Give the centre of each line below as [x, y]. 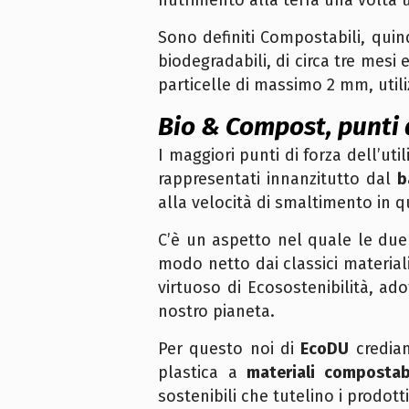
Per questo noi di [230, 349]
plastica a [203, 373]
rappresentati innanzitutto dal [278, 179]
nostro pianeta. [216, 312]
